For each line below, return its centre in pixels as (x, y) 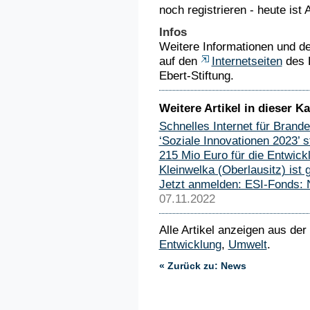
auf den (180, 61)
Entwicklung (190, 244)
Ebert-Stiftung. (196, 75)
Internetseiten (247, 61)
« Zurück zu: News (202, 265)
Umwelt (247, 244)
